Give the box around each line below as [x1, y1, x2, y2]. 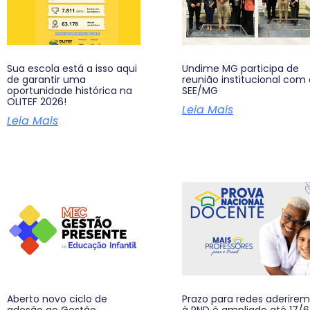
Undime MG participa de [182, 62, 299, 76]
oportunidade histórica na [7, 84, 132, 98]
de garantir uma [7, 73, 86, 87]
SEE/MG [182, 84, 218, 98]
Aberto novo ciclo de [7, 292, 107, 307]
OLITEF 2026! [7, 95, 66, 109]
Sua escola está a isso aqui [7, 62, 137, 76]
